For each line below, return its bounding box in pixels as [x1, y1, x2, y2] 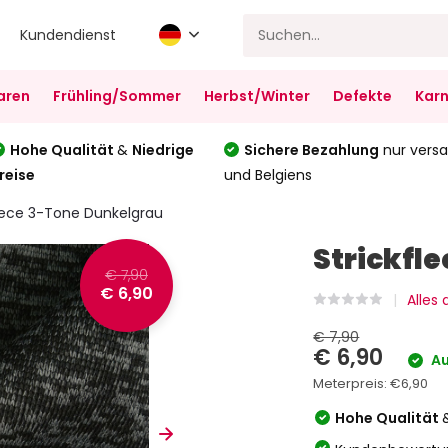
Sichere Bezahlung [243, 140, 379, 160]
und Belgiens [223, 165, 312, 185]
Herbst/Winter [203, 86, 310, 106]
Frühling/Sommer [52, 86, 181, 106]
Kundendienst [20, 24, 117, 45]
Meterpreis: [313, 374, 391, 393]
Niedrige [132, 140, 195, 160]
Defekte [332, 86, 392, 106]
